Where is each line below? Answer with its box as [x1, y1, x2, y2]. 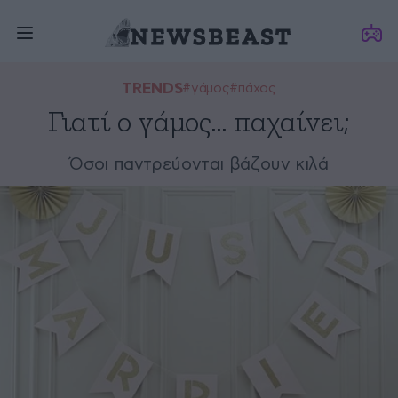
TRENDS [122, 81, 183, 96]
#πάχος [229, 82, 276, 95]
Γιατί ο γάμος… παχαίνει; [47, 108, 351, 138]
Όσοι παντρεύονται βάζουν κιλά [69, 156, 329, 173]
